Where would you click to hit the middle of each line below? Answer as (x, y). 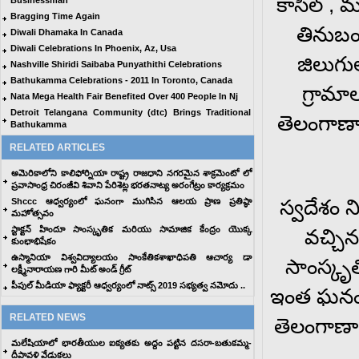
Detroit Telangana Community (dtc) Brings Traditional (131, 112)
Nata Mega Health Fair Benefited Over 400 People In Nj (124, 96)
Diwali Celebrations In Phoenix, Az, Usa (93, 48)
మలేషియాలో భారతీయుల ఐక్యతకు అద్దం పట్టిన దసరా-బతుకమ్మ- (131, 343)
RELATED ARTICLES (57, 147)
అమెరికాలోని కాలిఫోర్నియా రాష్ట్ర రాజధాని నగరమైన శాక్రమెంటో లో (131, 173)
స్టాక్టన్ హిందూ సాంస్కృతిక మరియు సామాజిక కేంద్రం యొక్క (131, 229)
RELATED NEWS (48, 317)
